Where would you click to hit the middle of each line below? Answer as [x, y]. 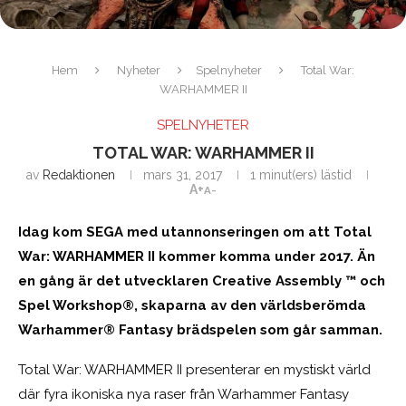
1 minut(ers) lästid [301, 174]
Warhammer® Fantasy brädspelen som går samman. [200, 329]
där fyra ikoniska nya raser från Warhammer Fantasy [184, 394]
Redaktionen [79, 174]
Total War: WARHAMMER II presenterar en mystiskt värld [194, 369]
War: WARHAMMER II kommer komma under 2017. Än [197, 256]
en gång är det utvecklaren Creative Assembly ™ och [202, 280]
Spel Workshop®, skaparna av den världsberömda [192, 305]
